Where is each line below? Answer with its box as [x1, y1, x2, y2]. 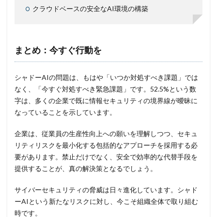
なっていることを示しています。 [15, 108, 116, 116]
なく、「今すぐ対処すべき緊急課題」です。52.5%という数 [15, 84, 196, 93]
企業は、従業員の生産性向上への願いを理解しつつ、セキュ [15, 129, 198, 138]
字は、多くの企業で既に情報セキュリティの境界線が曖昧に [15, 96, 198, 105]
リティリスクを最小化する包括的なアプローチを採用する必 [15, 140, 198, 149]
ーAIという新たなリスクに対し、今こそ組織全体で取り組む [15, 197, 198, 205]
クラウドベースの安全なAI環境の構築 [32, 4, 148, 13]
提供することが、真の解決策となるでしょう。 [15, 164, 157, 172]
